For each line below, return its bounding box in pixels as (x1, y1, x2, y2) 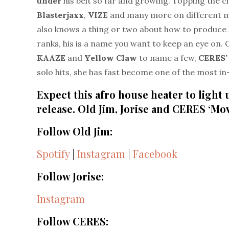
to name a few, (139, 53, 198, 63)
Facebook (133, 147, 177, 161)
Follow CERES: (37, 214, 111, 228)
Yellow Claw (84, 53, 139, 63)
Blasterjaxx (37, 10, 84, 20)
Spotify (37, 147, 70, 161)
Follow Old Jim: (37, 124, 115, 138)
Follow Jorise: (37, 169, 106, 183)
